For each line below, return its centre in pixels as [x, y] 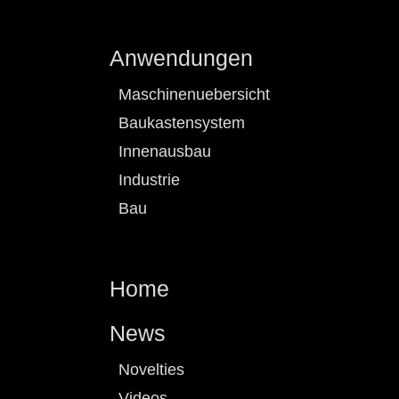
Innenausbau [165, 151]
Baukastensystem [182, 122]
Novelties [152, 369]
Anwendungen [182, 57]
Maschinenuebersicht [195, 94]
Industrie [150, 179]
